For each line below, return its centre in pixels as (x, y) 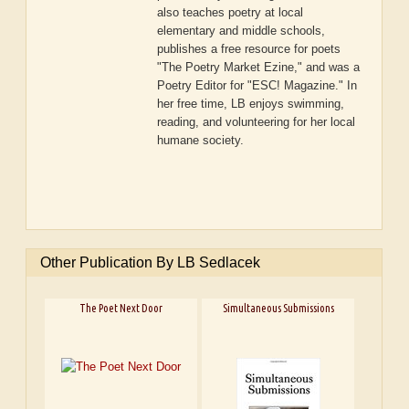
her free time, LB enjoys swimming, (251, 104)
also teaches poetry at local (231, 13)
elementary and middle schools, (241, 31)
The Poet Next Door (121, 308)
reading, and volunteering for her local (257, 122)
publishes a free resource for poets (249, 49)
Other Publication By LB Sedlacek (151, 263)
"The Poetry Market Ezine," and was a (259, 68)
